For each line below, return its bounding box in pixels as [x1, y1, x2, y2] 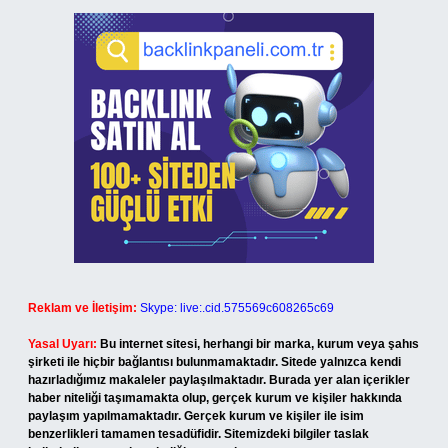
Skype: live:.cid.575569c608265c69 [140, 301, 334, 315]
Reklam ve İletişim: [28, 301, 137, 315]
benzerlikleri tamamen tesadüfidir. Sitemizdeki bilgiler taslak [28, 427, 369, 441]
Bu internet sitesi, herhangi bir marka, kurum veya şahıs [100, 337, 419, 351]
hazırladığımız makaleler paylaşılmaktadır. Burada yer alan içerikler [28, 373, 410, 387]
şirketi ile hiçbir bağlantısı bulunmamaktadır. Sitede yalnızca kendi [28, 355, 401, 369]
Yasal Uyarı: [28, 337, 97, 351]
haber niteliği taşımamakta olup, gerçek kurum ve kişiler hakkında [28, 391, 402, 405]
